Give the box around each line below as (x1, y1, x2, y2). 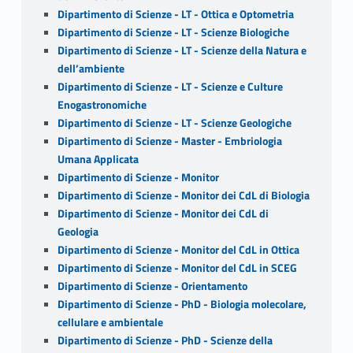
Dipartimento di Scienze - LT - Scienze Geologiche (57, 113, 292, 132)
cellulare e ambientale (57, 313, 163, 331)
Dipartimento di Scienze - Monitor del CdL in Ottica (57, 240, 299, 258)
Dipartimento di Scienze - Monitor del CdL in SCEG (57, 258, 297, 277)
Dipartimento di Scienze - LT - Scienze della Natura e (57, 41, 307, 59)
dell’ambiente (57, 59, 124, 77)
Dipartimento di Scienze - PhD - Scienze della (57, 331, 273, 349)
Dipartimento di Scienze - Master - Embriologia (57, 132, 282, 150)
